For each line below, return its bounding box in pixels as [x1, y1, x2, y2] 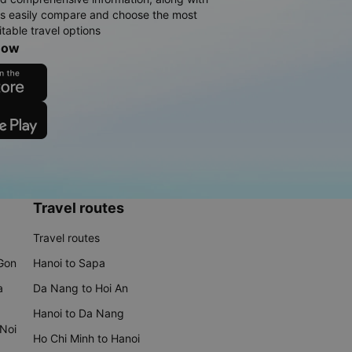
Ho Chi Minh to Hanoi [33, 332, 140, 346]
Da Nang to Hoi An [33, 281, 128, 295]
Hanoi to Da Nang [33, 306, 124, 321]
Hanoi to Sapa [33, 256, 105, 270]
